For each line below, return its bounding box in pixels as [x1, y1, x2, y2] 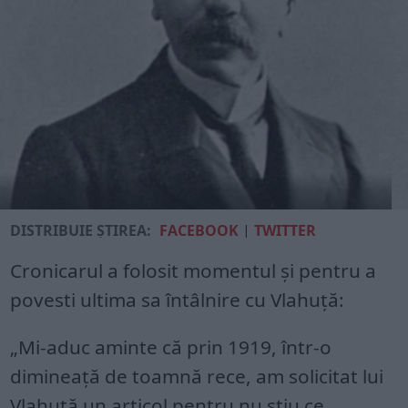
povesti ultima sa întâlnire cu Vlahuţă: [10, 286, 345, 312]
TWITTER [254, 219, 317, 240]
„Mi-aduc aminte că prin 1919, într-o [10, 333, 332, 360]
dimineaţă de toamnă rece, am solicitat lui [10, 362, 384, 389]
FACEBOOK [159, 219, 240, 240]
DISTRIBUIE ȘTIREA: [10, 219, 152, 240]
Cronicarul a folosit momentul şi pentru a [10, 257, 377, 283]
